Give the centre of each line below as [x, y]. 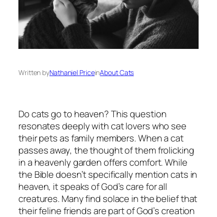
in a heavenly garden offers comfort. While [103, 162]
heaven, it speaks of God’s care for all [93, 186]
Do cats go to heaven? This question [93, 114]
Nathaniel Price [72, 72]
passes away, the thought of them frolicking [106, 150]
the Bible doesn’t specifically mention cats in [108, 174]
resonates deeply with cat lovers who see [102, 126]
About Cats [117, 72]
